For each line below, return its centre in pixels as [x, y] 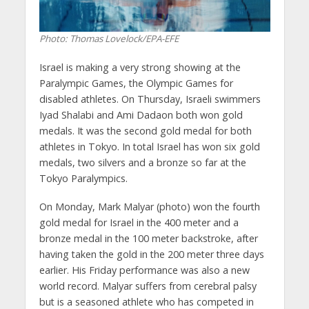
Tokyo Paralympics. [83, 178]
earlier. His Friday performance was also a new [144, 270]
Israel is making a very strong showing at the [140, 67]
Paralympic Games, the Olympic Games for [136, 83]
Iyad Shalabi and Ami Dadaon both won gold [141, 114]
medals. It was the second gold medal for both [145, 130]
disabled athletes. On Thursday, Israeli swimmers [150, 99]
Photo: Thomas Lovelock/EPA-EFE [109, 38]
